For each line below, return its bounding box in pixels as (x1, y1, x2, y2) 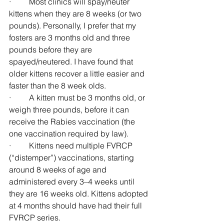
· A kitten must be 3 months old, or (9, 92, 147, 102)
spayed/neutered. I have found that (9, 56, 135, 66)
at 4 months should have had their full (9, 200, 144, 210)
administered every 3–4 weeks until (9, 176, 136, 186)
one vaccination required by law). (9, 128, 128, 138)
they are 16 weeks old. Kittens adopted (9, 188, 150, 198)
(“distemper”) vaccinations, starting (9, 152, 136, 162)
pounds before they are (9, 44, 94, 54)
